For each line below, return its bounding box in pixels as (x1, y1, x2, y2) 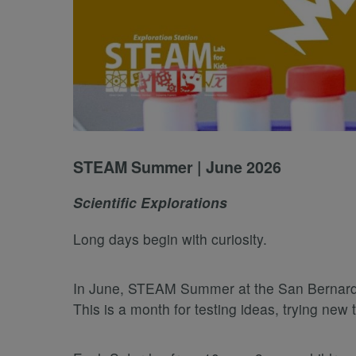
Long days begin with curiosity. (73, 229, 267, 250)
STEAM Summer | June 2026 (73, 156, 281, 179)
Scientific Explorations (73, 192, 227, 213)
